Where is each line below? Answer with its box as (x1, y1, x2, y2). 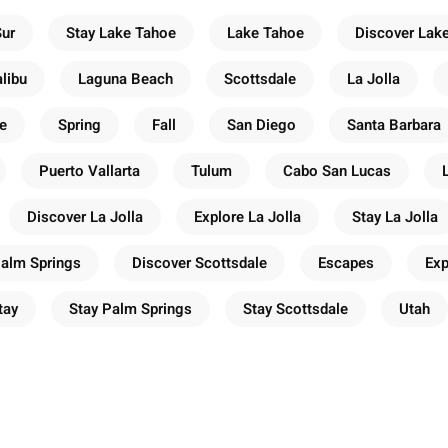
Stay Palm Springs (69, 297, 192, 320)
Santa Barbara (347, 113, 441, 136)
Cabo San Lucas (283, 159, 391, 182)
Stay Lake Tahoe (66, 21, 176, 44)
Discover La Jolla (27, 205, 143, 228)
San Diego (227, 113, 296, 136)
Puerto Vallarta (39, 159, 140, 182)
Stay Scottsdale (243, 297, 348, 320)
